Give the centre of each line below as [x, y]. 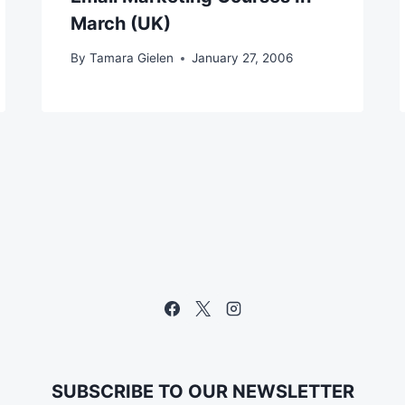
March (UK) [121, 23]
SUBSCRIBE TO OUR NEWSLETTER [202, 391]
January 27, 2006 [242, 58]
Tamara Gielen [131, 58]
